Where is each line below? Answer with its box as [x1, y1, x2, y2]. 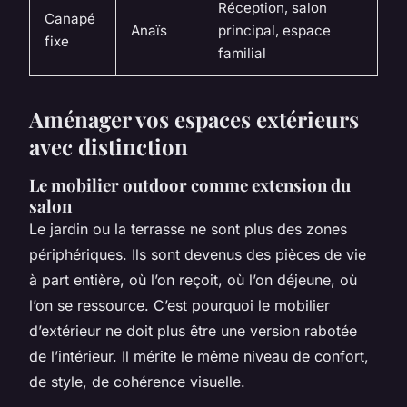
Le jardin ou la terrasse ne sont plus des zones [29, 219, 347, 238]
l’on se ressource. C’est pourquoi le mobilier [29, 295, 330, 314]
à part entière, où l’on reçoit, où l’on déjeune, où [29, 270, 357, 289]
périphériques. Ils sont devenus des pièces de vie [29, 244, 366, 263]
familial [218, 44, 266, 62]
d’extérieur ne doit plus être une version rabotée [29, 321, 357, 340]
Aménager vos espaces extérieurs [29, 104, 359, 134]
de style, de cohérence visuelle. [29, 372, 245, 391]
